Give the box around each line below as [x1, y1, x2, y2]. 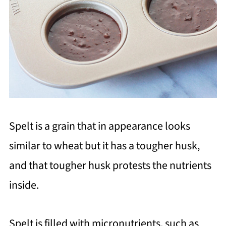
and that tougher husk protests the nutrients [9, 157, 211, 174]
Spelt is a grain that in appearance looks [9, 118, 190, 135]
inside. [9, 177, 39, 194]
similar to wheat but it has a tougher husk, [9, 138, 200, 154]
